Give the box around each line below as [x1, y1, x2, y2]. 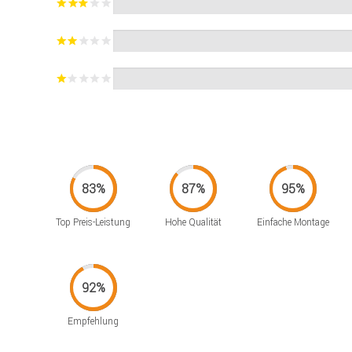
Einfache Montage [256, 215, 329, 228]
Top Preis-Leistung [56, 215, 130, 228]
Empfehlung [68, 314, 119, 327]
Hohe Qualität [164, 215, 222, 228]
